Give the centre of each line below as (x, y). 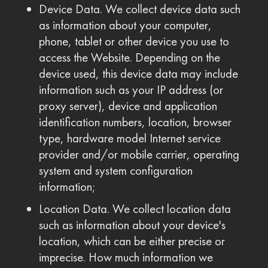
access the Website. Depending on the (129, 57)
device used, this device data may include (138, 74)
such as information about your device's (132, 225)
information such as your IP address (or (131, 90)
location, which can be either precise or (132, 241)
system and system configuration (115, 170)
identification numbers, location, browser (135, 122)
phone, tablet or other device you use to (134, 41)
